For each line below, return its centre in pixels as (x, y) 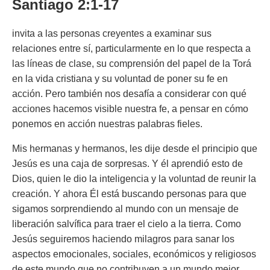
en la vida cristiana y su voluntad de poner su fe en (120, 79)
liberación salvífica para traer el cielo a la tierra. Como (127, 224)
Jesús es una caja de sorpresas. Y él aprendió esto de (127, 164)
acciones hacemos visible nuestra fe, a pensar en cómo (130, 109)
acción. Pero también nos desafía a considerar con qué (129, 94)
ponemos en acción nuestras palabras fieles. (107, 124)
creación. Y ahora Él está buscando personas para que (129, 194)
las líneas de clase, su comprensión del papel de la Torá (132, 64)
